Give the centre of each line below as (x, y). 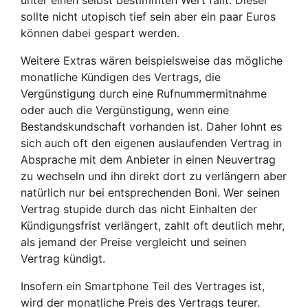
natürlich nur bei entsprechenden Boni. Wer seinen (150, 192)
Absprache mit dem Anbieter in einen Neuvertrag (148, 159)
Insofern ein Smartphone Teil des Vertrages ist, (143, 286)
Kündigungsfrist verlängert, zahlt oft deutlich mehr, (153, 225)
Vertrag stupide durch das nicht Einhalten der (139, 209)
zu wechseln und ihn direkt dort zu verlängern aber (154, 176)
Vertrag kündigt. (63, 258)
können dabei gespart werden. (100, 33)
